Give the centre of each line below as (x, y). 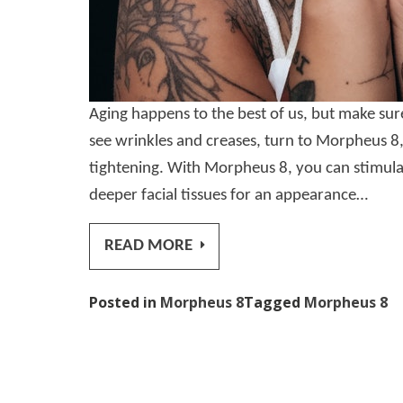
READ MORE (150, 246)
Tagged (274, 302)
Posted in (125, 302)
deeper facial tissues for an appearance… (229, 196)
